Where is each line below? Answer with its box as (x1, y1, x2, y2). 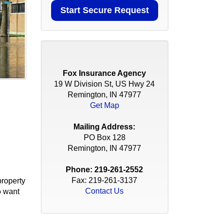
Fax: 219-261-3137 (72, 176, 138, 184)
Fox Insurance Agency (63, 69, 146, 77)
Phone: (66, 165, 95, 174)
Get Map (90, 101, 119, 109)
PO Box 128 (83, 133, 126, 142)
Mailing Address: (73, 123, 136, 131)
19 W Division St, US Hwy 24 (54, 80, 155, 88)
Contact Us (85, 187, 124, 195)
